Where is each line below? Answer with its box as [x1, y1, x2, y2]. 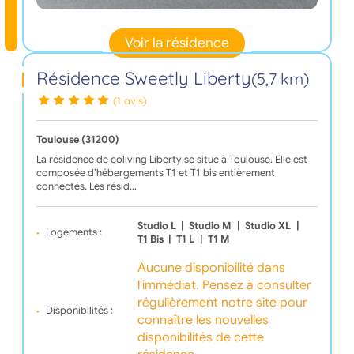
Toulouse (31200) [36, 133, 119, 146]
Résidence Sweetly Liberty [36, 67, 251, 90]
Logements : [45, 226, 102, 239]
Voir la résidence [125, 34, 229, 52]
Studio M [189, 219, 232, 232]
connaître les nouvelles [137, 311, 269, 328]
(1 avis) [113, 93, 148, 107]
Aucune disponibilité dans [137, 259, 285, 276]
